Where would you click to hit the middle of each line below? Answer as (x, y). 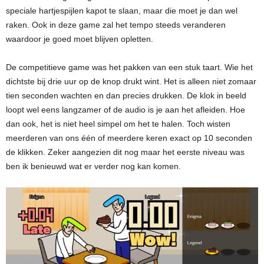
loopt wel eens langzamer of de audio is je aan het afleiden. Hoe (126, 110)
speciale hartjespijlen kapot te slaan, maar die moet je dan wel (122, 11)
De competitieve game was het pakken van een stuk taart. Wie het (129, 67)
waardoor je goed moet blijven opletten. (80, 39)
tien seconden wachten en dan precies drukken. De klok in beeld (126, 96)
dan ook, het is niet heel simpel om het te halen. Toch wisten (118, 124)
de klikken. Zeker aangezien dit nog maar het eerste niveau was (125, 152)
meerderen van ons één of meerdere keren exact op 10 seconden (129, 138)
